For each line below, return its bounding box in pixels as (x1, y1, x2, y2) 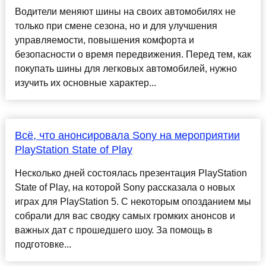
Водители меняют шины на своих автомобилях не (14, 7, 236, 17)
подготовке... (14, 239, 71, 250)
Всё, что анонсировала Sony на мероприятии (14, 129, 240, 142)
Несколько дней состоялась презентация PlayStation (14, 168, 247, 179)
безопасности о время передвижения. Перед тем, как (14, 49, 251, 60)
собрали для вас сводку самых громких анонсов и (14, 211, 235, 221)
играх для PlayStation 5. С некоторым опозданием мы (14, 197, 251, 207)
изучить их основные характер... (14, 78, 156, 88)
